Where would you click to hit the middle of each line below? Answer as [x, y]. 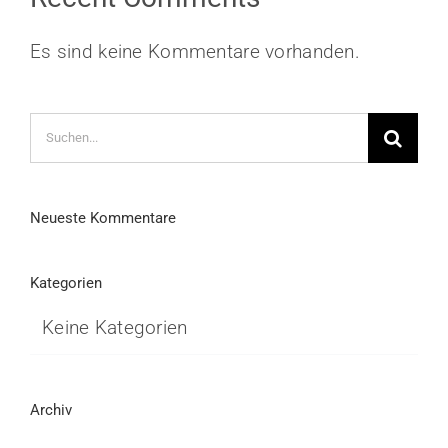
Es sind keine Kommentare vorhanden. [195, 51]
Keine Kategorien [115, 328]
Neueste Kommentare [103, 217]
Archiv [51, 410]
